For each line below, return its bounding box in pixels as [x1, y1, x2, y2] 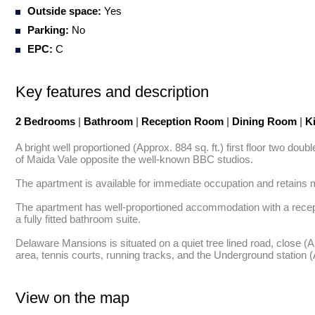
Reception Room [139, 115, 226, 127]
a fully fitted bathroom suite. [15, 213, 143, 225]
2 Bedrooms [15, 115, 78, 127]
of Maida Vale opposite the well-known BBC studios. [15, 153, 256, 165]
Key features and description [15, 83, 209, 101]
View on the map [15, 289, 129, 307]
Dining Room [229, 115, 300, 127]
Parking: [27, 24, 69, 36]
